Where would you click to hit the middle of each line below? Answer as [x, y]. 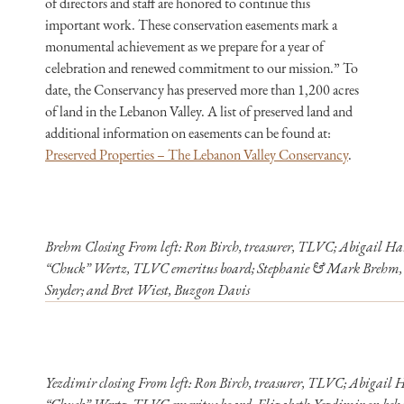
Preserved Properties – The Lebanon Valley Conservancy [197, 155]
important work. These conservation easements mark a [191, 25]
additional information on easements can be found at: [188, 133]
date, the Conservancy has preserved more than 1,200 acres [202, 90]
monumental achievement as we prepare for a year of [184, 46]
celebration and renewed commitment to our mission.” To [202, 68]
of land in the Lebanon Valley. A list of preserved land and [199, 111]
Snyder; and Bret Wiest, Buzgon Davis [147, 290]
